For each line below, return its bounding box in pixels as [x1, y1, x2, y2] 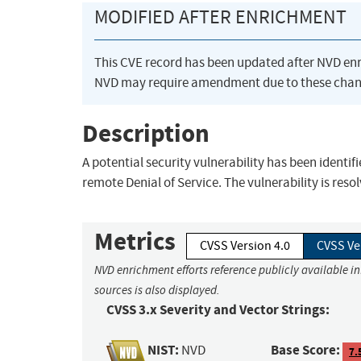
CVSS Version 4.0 [200, 238, 290, 255]
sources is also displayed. [94, 283, 220, 298]
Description [82, 116, 210, 150]
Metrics [94, 225, 176, 259]
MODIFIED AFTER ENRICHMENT [94, 5, 346, 30]
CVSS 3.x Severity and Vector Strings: [106, 301, 330, 320]
